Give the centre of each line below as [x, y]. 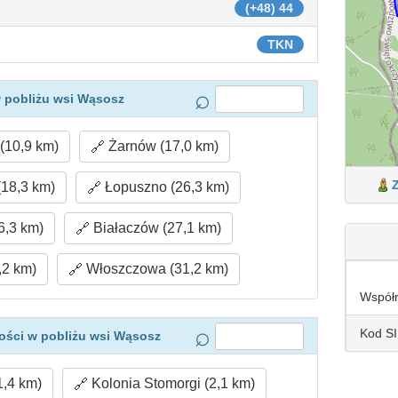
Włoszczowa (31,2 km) [155, 269]
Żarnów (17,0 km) [162, 146]
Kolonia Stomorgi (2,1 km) [172, 383]
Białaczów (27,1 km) [155, 228]
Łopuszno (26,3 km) [165, 187]
